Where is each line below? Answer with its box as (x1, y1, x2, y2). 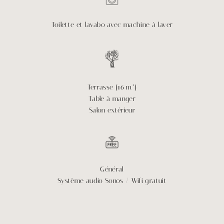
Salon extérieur (88, 106, 135, 115)
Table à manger (88, 94, 135, 103)
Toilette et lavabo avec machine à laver (51, 20, 173, 29)
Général (100, 165, 124, 174)
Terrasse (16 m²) (87, 83, 137, 92)
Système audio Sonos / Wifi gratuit (57, 176, 166, 185)
